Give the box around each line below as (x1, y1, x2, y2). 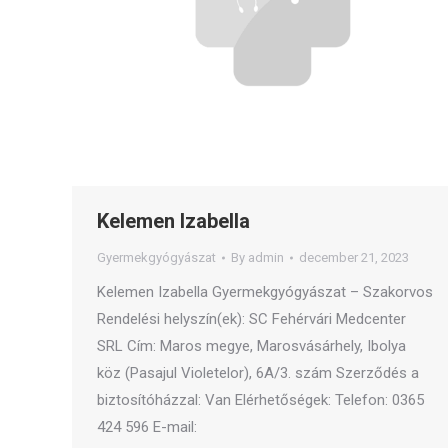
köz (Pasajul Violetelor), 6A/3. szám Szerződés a (97, 364, 419, 382)
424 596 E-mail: (97, 418, 197, 436)
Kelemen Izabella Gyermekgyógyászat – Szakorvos (97, 283, 433, 301)
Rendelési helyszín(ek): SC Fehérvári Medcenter (97, 310, 406, 328)
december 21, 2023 (299, 250, 409, 265)
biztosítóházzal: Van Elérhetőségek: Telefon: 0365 (97, 391, 424, 409)
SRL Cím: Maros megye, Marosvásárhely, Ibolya (97, 337, 406, 355)
